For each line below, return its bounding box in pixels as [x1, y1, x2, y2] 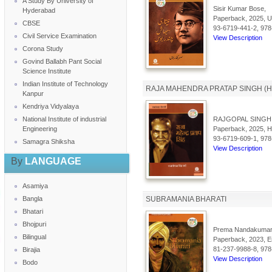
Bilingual [22, 233, 46, 240]
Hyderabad [22, 7, 55, 14]
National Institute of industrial [22, 115, 106, 123]
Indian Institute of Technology [22, 80, 108, 87]
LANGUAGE [22, 156, 81, 166]
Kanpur [22, 90, 44, 97]
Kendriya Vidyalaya [22, 103, 79, 110]
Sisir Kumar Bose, [212, 5, 266, 12]
